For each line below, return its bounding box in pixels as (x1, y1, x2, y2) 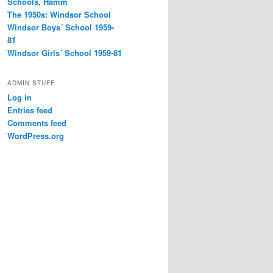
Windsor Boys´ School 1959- (7, 21, 114, 33)
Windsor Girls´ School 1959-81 (7, 46, 122, 58)
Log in (7, 91, 32, 104)
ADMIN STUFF (7, 79, 55, 88)
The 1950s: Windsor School (7, 8, 111, 20)
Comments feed (7, 117, 66, 129)
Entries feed (7, 104, 52, 116)
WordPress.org (7, 130, 64, 142)
